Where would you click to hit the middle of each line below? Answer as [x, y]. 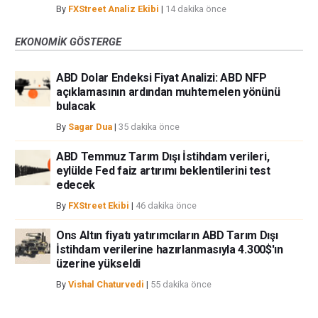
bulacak [76, 106]
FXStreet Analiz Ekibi [114, 9]
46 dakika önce [166, 205]
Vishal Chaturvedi [106, 284]
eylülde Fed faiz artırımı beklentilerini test [163, 170]
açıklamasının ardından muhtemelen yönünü [168, 92]
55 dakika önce [181, 284]
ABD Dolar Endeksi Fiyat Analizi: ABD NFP [161, 77]
